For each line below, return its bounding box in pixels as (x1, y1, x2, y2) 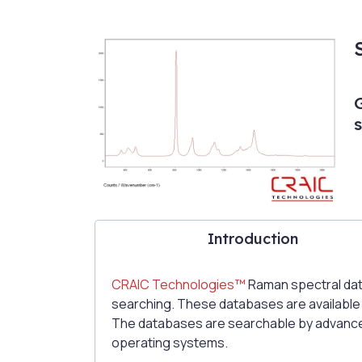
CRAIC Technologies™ (112, 276, 246, 293)
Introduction (207, 229, 298, 248)
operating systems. (112, 334, 228, 351)
